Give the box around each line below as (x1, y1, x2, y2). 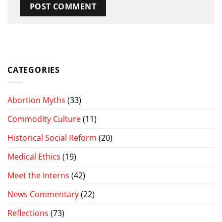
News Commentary (7, 188, 79, 200)
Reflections (7, 207, 49, 219)
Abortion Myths (7, 94, 65, 106)
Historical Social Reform (7, 132, 97, 143)
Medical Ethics (7, 151, 60, 162)
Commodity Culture (7, 113, 81, 124)
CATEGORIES (7, 64, 60, 76)
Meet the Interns (7, 169, 69, 181)
